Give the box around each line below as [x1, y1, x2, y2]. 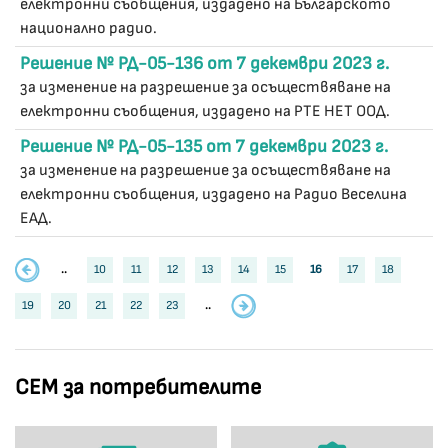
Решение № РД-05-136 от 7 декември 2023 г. [20, 53, 389, 74]
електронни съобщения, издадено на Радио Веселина [20, 185, 407, 204]
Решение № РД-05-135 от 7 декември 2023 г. [20, 136, 388, 157]
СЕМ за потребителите [15, 374, 261, 401]
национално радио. [20, 19, 157, 38]
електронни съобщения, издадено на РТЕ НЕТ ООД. [20, 102, 390, 121]
